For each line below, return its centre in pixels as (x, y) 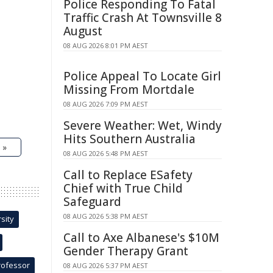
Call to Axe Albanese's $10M (141, 238)
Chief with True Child (123, 188)
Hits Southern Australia (129, 139)
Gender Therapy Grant (126, 251)
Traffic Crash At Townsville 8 (143, 18)
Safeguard (92, 202)
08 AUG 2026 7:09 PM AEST (106, 104)
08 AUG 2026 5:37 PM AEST (106, 265)
